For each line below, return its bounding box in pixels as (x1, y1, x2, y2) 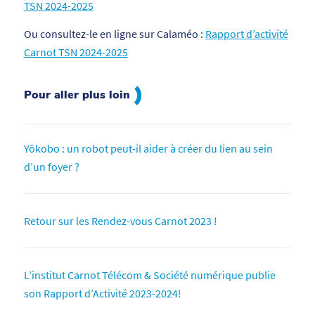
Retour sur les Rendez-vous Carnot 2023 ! (23, 213, 217, 228)
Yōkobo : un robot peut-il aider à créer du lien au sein (23, 141, 273, 155)
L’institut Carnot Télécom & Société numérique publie (23, 267, 276, 282)
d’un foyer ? (23, 159, 79, 174)
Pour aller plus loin (23, 86, 134, 103)
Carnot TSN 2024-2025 (23, 44, 128, 59)
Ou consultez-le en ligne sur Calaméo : (23, 26, 205, 41)
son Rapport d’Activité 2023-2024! (23, 285, 181, 300)
